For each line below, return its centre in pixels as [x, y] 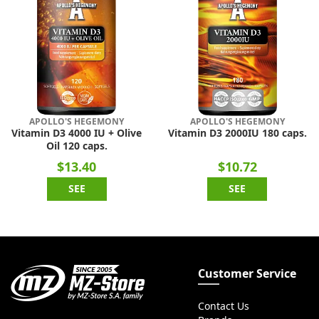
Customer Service [247, 274]
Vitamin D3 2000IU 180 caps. [237, 134]
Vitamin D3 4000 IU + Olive [77, 134]
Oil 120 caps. [77, 146]
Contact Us [223, 307]
